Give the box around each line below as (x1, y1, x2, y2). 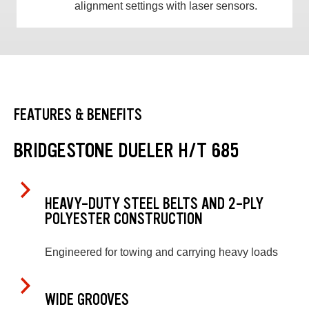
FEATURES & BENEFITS (14, 105, 142, 126)
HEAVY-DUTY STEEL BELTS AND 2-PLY (45, 193, 263, 214)
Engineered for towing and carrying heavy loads (45, 246, 278, 259)
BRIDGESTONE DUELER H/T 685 (14, 137, 239, 164)
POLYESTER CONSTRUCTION (45, 208, 203, 229)
